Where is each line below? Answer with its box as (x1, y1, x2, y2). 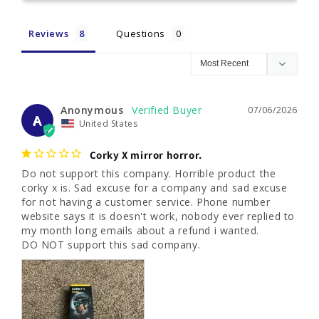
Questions (116, 26, 165, 40)
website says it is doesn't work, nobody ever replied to (21, 209, 296, 223)
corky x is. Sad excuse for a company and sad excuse (21, 180, 288, 194)
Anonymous (61, 103, 124, 117)
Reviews (28, 26, 69, 40)
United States (78, 117, 138, 130)
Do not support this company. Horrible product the (21, 166, 276, 180)
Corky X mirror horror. (89, 147, 202, 162)
